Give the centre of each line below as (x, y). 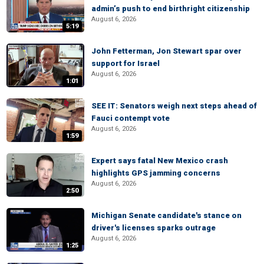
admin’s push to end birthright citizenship (171, 9)
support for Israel (126, 63)
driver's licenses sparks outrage (154, 228)
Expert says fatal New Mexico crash (160, 161)
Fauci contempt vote (131, 118)
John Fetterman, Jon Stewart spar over (166, 51)
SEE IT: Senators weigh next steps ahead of (174, 106)
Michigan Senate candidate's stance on (166, 215)
